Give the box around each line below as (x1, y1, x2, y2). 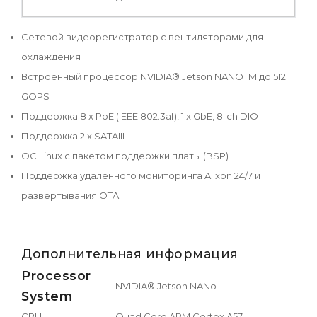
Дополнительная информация (21, 246, 238, 261)
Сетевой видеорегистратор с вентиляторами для (21, 30, 263, 42)
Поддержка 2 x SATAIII (21, 129, 125, 142)
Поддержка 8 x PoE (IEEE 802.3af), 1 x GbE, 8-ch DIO (21, 110, 258, 122)
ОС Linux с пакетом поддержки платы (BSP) (21, 149, 229, 161)
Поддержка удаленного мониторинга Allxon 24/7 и (21, 169, 260, 181)
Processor (21, 267, 91, 283)
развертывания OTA (21, 189, 119, 201)
